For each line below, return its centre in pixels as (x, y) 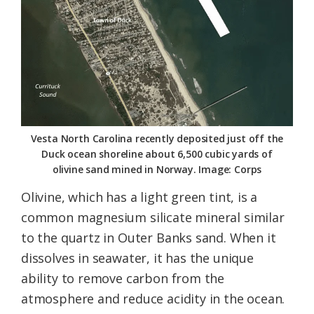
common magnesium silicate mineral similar (153, 218)
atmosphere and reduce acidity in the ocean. (153, 299)
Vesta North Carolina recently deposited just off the (157, 139)
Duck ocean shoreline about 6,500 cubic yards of (157, 154)
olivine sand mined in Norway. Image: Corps (157, 170)
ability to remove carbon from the (123, 279)
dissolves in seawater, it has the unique (137, 258)
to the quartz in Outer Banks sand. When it (149, 238)
